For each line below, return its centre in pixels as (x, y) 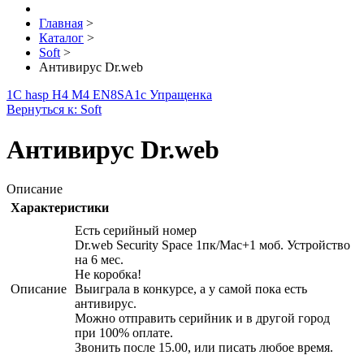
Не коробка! (108, 275)
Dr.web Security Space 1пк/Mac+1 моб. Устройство (212, 245)
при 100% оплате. (124, 333)
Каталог (61, 38)
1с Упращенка (173, 95)
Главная (61, 24)
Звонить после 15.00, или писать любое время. (204, 348)
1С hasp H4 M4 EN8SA (70, 95)
